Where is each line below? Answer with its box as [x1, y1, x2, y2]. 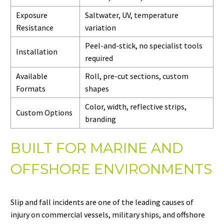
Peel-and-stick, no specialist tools [85, 40, 202, 51]
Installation [16, 46, 57, 57]
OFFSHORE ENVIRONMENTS [10, 160, 212, 177]
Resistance [16, 22, 53, 33]
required [85, 53, 113, 63]
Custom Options [16, 107, 72, 118]
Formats [16, 83, 45, 94]
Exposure [16, 10, 47, 20]
